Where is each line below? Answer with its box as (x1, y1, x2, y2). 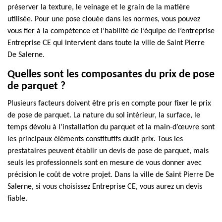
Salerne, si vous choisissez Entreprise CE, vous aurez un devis (7, 183, 202, 191)
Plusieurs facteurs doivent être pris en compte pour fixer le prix (7, 100, 211, 108)
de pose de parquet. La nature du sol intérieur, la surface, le (7, 111, 200, 119)
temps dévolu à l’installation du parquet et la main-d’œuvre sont (7, 123, 215, 131)
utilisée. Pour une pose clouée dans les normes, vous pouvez (7, 15, 200, 23)
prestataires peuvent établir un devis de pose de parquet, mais (7, 147, 209, 155)
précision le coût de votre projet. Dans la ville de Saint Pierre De (7, 171, 214, 179)
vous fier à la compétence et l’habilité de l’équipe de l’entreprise (7, 27, 215, 35)
